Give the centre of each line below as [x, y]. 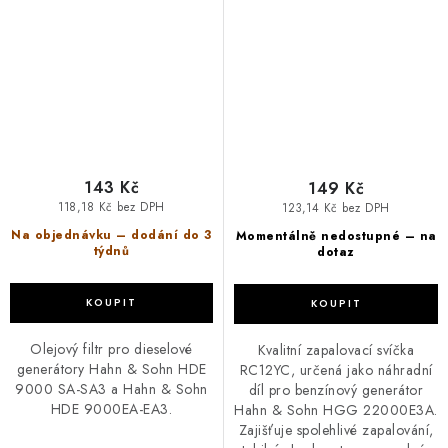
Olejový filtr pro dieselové [111, 349]
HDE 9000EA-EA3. [111, 409]
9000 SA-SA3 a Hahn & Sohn [111, 389]
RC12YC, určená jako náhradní [336, 369]
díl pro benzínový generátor [336, 389]
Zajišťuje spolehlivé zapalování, [336, 429]
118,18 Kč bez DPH [111, 207]
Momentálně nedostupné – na [336, 235]
